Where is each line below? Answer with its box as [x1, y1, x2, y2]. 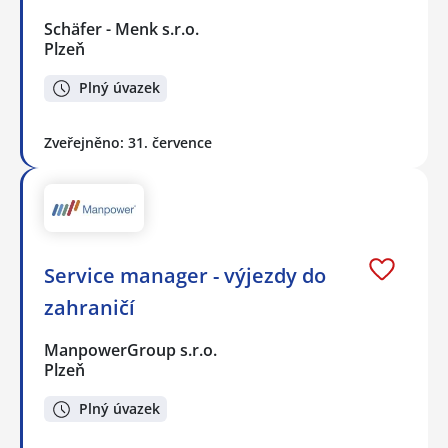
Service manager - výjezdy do [44, 261, 326, 289]
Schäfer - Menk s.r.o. [44, 17, 201, 40]
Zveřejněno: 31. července [44, 132, 212, 152]
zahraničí [44, 293, 135, 321]
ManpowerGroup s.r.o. [44, 338, 219, 361]
